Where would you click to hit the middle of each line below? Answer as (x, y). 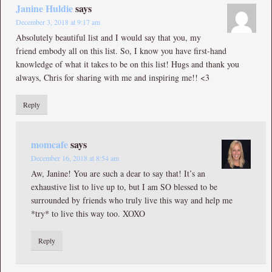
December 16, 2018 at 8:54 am (75, 158)
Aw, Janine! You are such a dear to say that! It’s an (118, 173)
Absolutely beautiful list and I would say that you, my (108, 37)
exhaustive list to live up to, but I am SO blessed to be (124, 186)
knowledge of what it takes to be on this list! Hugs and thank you (127, 64)
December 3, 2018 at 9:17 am (58, 22)
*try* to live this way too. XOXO (88, 213)
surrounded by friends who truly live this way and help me (132, 200)
